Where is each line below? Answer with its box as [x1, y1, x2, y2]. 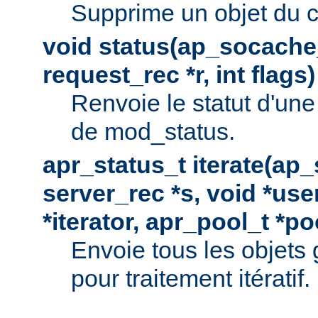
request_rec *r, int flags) [43, 60, 315, 88]
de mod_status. [71, 117, 235, 145]
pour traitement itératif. [71, 264, 310, 292]
